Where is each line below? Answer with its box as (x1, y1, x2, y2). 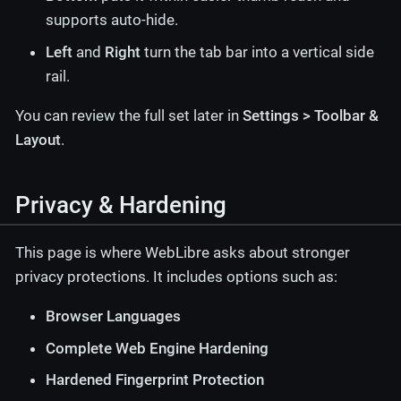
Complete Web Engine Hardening (46, 338, 269, 357)
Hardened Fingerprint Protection (46, 371, 264, 389)
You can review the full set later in (15, 106, 243, 124)
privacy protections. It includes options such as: (15, 268, 337, 286)
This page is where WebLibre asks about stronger (15, 243, 350, 262)
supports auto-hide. (46, 11, 178, 30)
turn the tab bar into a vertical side (141, 42, 374, 61)
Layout (15, 130, 61, 149)
